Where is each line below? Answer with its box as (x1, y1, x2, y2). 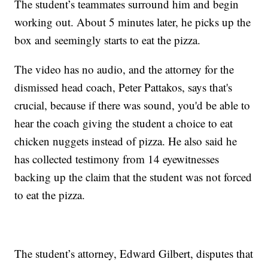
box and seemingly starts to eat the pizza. (14, 32, 201, 48)
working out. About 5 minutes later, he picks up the (14, 14, 251, 30)
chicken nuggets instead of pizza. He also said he (14, 133, 237, 149)
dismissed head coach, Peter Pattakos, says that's (14, 80, 233, 95)
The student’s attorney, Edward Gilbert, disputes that (14, 246, 254, 261)
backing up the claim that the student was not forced (14, 169, 252, 185)
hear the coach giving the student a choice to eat (14, 115, 233, 131)
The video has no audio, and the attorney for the (14, 62, 234, 77)
